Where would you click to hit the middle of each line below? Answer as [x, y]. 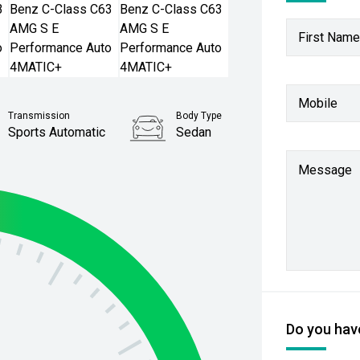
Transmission [39, 116]
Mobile [318, 103]
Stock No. [193, 164]
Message [325, 170]
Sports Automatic [57, 132]
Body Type [199, 116]
